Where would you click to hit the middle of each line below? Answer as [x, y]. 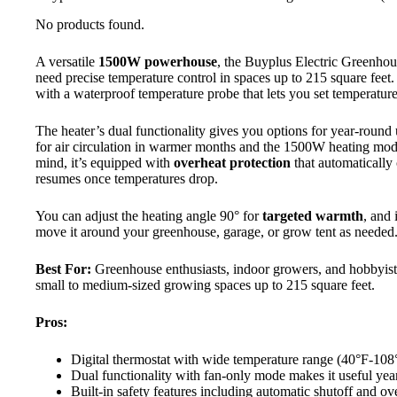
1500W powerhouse [158, 61]
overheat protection [232, 162]
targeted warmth [313, 215]
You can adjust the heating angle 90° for [149, 215]
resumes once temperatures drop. [127, 178]
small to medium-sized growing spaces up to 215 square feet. [205, 284]
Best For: [63, 269]
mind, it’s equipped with [105, 162]
